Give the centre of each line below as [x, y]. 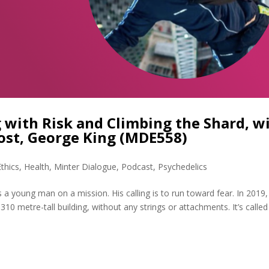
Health [37, 167]
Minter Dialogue [86, 167]
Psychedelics [183, 167]
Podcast [138, 167]
